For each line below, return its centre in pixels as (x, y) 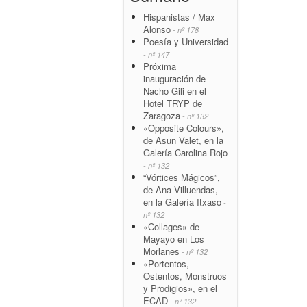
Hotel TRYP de (173, 103)
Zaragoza (162, 115)
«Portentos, (166, 263)
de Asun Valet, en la (183, 140)
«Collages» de (171, 226)
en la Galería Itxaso (182, 201)
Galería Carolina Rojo (185, 152)
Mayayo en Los (174, 238)
